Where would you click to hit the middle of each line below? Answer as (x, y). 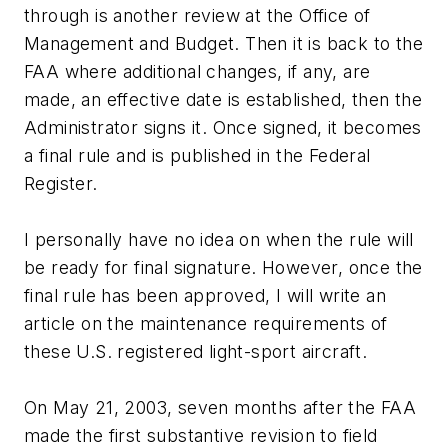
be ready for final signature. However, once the (223, 268)
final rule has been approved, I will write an (205, 296)
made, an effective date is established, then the (223, 100)
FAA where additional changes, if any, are (197, 72)
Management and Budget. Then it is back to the (223, 44)
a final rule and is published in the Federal (197, 156)
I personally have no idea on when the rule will (219, 240)
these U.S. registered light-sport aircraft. (196, 352)
